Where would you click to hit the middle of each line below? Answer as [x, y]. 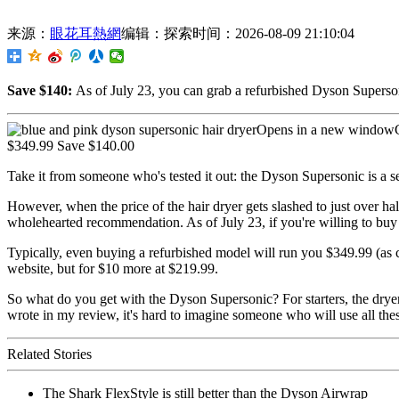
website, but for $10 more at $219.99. [113, 268]
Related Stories [49, 354]
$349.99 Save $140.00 [71, 145]
